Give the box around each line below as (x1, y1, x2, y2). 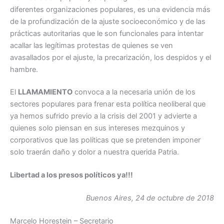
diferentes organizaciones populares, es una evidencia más (10, 4, 210, 14)
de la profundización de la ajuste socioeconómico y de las (10, 16, 205, 26)
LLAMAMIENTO (18, 87, 72, 97)
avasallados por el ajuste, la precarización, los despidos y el (10, 52, 211, 62)
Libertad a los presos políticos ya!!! (10, 170, 133, 180)
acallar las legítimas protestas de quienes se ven (10, 40, 173, 50)
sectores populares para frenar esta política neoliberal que (10, 99, 205, 109)
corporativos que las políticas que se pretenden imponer (10, 135, 200, 145)
